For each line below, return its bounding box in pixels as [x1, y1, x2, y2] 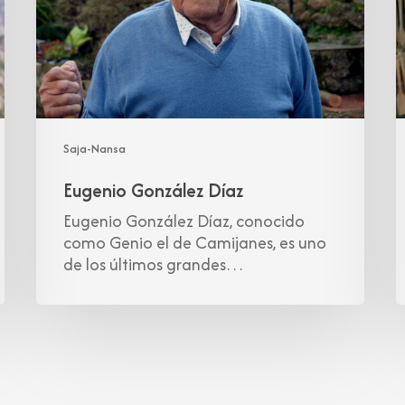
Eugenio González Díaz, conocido [63, 209, 306, 234]
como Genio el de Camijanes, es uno [63, 231, 327, 256]
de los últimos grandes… [63, 252, 245, 278]
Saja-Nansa [63, 140, 127, 158]
